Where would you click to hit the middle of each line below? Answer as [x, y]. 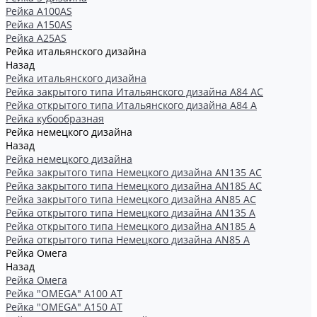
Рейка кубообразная [55, 119]
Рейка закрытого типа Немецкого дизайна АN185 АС [134, 186]
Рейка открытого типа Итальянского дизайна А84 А [131, 105]
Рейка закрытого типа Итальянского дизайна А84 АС [134, 92]
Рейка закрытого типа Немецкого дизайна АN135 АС [134, 172]
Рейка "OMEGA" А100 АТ [64, 293]
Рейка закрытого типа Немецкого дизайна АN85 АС [131, 199]
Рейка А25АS [36, 38]
